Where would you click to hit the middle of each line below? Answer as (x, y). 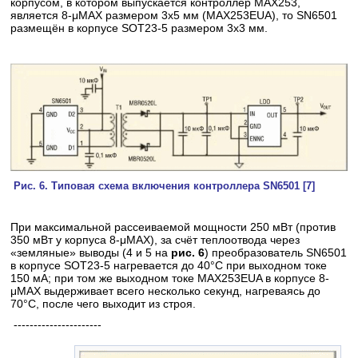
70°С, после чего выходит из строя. (103, 303)
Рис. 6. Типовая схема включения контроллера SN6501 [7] (163, 185)
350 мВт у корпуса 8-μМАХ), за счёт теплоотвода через (155, 239)
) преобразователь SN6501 (276, 252)
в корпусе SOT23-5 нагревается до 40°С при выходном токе (169, 265)
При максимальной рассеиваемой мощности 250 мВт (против (173, 227)
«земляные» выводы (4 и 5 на (91, 252)
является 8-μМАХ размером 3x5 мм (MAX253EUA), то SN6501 (174, 16)
